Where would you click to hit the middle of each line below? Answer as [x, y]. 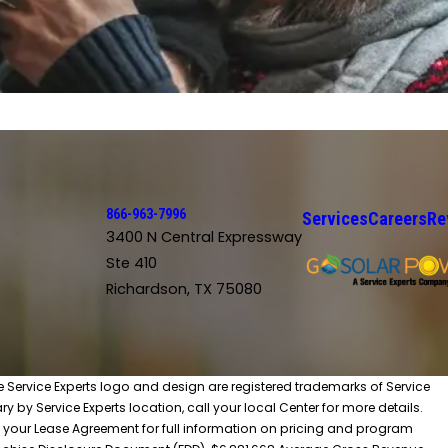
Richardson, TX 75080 [183, 288]
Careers [397, 218]
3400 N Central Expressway [203, 236]
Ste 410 [131, 262]
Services [334, 218]
